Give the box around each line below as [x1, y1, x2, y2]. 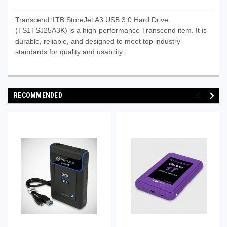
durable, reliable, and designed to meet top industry [15, 36, 180, 45]
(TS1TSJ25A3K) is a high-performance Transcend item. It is [15, 26, 207, 34]
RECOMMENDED [14, 91, 62, 99]
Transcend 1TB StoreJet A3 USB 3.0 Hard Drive [15, 15, 168, 24]
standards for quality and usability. [15, 47, 124, 56]
